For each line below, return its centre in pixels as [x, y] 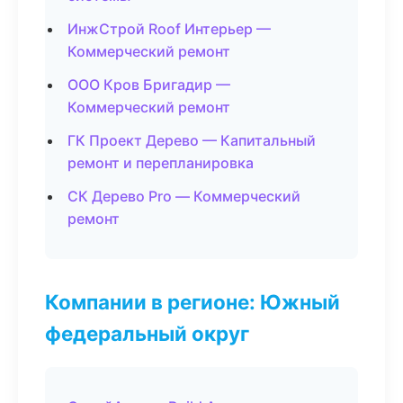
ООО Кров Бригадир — [149, 85]
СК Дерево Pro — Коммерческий [184, 196]
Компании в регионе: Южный [193, 302]
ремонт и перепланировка [161, 163]
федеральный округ [147, 333]
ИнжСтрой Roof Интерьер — [169, 29]
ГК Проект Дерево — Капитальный [192, 140]
